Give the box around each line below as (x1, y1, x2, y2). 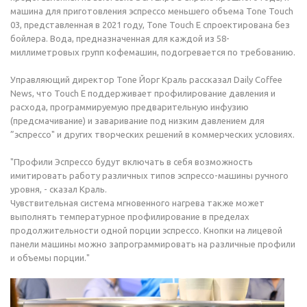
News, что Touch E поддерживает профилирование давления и (10, 88, 275, 98)
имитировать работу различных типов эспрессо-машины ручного (10, 171, 288, 180)
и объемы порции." (10, 253, 90, 262)
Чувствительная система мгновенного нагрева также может (10, 198, 265, 208)
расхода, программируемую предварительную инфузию (10, 102, 249, 112)
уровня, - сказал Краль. (10, 184, 107, 194)
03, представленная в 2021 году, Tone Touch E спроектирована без (10, 20, 290, 29)
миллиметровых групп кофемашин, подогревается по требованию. (10, 47, 295, 57)
